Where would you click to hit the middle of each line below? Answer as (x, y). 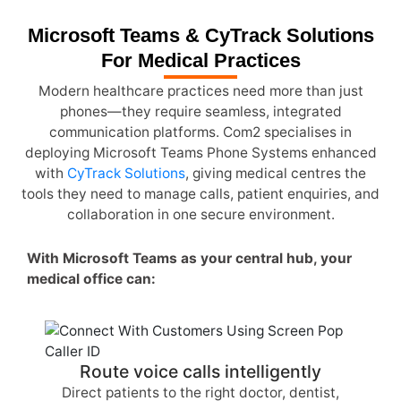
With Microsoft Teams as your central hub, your (189, 258)
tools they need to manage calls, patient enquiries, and (200, 194)
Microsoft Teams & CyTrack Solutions (200, 35)
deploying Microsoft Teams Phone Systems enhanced (200, 153)
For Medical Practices (200, 60)
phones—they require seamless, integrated (200, 112)
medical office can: (91, 278)
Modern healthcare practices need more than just (200, 91)
